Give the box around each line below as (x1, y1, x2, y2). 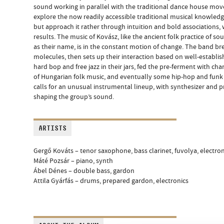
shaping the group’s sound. (33, 92, 114, 101)
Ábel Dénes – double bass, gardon (33, 166, 135, 175)
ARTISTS (38, 123, 67, 132)
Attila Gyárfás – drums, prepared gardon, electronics (33, 176, 189, 185)
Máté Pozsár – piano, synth (33, 156, 113, 165)
